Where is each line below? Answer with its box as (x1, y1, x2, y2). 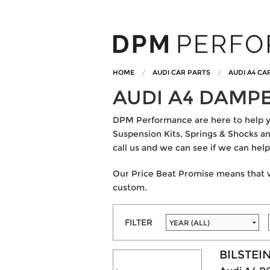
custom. (113, 182, 147, 193)
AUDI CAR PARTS (152, 68, 210, 77)
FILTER (125, 216, 153, 228)
